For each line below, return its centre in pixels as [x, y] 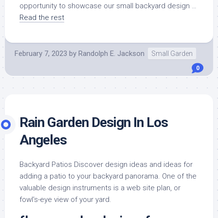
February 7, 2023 [41, 53]
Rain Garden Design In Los [94, 122]
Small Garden [172, 53]
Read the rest [42, 17]
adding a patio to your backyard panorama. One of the [108, 176]
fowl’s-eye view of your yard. [65, 199]
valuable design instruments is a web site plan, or [100, 188]
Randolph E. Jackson [111, 53]
